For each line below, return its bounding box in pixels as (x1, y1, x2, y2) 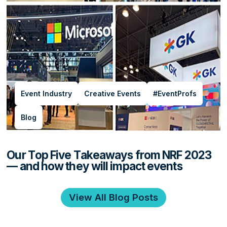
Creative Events (84, 89, 141, 98)
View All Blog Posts (69, 191, 158, 203)
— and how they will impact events (7, 159, 182, 173)
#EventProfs (153, 89, 197, 98)
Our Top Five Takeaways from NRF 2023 (7, 147, 212, 162)
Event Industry (21, 89, 72, 98)
